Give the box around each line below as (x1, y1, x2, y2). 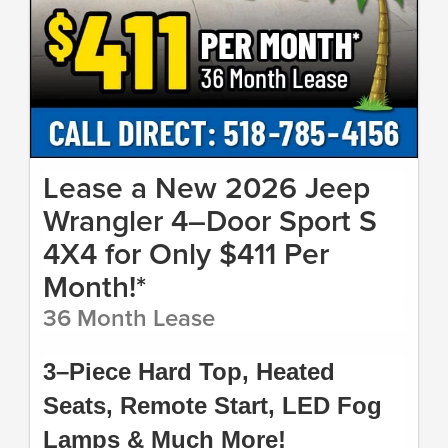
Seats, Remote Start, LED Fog (43, 391, 382, 419)
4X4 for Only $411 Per (43, 231, 329, 275)
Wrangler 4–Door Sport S (43, 198, 377, 242)
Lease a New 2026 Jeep (43, 165, 370, 209)
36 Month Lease (43, 299, 215, 335)
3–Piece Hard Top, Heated (43, 357, 335, 385)
